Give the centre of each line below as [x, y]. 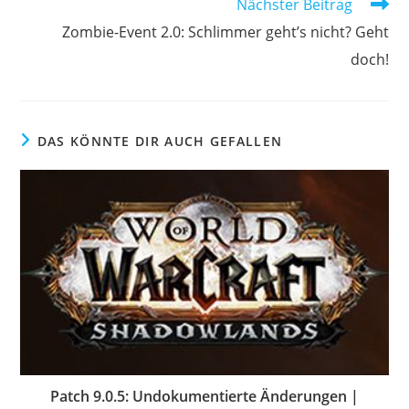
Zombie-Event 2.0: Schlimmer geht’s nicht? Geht [225, 32]
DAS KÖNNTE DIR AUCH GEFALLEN [160, 142]
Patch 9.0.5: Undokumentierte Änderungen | [204, 396]
